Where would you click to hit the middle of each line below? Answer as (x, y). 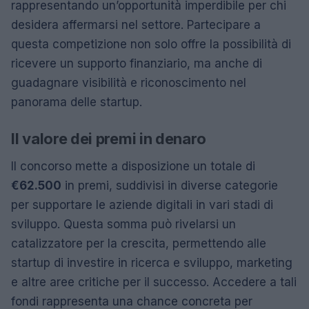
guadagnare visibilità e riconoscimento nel (129, 82)
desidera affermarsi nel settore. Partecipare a (136, 24)
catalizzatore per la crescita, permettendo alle (139, 243)
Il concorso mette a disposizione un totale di (133, 166)
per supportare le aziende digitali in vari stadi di (142, 205)
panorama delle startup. (77, 102)
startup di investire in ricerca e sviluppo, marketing (152, 262)
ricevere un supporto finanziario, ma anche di (137, 63)
